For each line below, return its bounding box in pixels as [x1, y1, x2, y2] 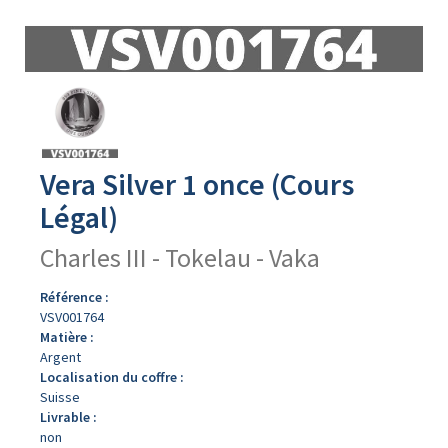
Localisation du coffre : [40, 368, 184, 386]
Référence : [40, 288, 109, 306]
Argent [40, 348, 81, 366]
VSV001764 [40, 308, 104, 326]
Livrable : [40, 408, 97, 426]
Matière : [40, 328, 94, 346]
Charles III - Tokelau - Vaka [40, 241, 320, 274]
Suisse [40, 388, 80, 406]
